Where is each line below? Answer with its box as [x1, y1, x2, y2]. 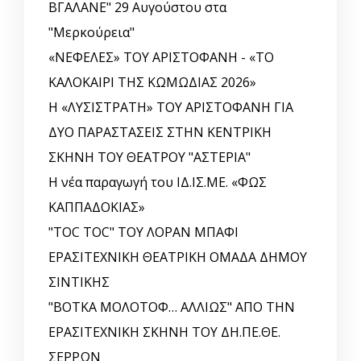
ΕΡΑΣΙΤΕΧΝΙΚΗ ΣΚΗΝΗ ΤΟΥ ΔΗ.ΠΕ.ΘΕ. [48, 323, 280, 342]
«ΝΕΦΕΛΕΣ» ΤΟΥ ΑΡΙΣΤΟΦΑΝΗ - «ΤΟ [48, 48, 274, 67]
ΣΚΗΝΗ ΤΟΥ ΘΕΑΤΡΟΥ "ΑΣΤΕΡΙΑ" [48, 148, 251, 167]
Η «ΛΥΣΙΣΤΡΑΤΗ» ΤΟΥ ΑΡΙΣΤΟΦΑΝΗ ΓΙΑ [48, 98, 293, 117]
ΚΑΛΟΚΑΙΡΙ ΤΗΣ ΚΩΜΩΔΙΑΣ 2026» [48, 73, 256, 92]
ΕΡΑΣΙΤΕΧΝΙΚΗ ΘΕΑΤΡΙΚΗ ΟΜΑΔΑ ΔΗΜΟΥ [48, 248, 307, 267]
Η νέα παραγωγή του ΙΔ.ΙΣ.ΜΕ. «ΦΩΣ [48, 173, 267, 192]
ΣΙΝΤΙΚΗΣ [48, 273, 110, 292]
